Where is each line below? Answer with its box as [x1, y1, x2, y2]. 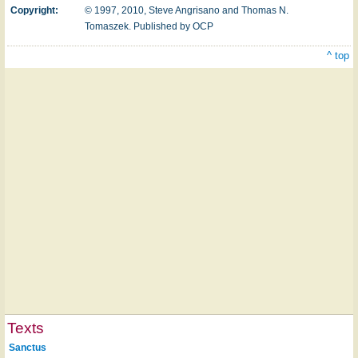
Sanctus [8, 342, 46, 353]
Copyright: [10, 5, 58, 16]
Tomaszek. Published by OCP [85, 21, 213, 32]
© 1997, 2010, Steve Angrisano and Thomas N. [85, 5, 288, 16]
